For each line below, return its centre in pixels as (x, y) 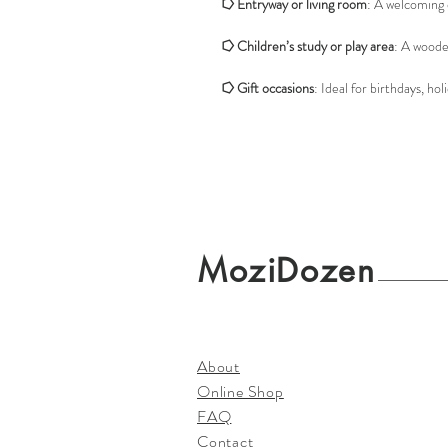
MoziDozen (287, 270)
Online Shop (240, 391)
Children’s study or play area (315, 46)
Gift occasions (275, 88)
